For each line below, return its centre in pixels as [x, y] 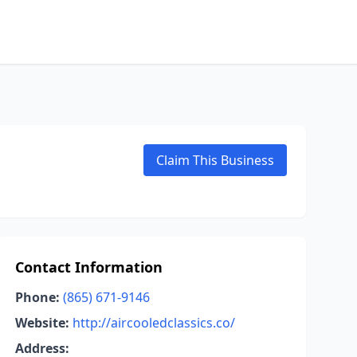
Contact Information [88, 267]
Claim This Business [215, 160]
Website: [42, 323]
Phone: [37, 297]
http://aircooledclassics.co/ [153, 323]
